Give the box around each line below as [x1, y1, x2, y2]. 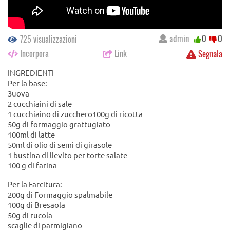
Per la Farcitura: [8, 179, 62, 189]
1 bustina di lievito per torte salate [8, 150, 127, 160]
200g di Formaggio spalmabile [8, 189, 112, 200]
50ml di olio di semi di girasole [8, 140, 112, 150]
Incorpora [18, 47, 49, 60]
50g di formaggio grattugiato [8, 119, 110, 129]
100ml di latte [8, 129, 55, 140]
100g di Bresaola [8, 200, 65, 210]
